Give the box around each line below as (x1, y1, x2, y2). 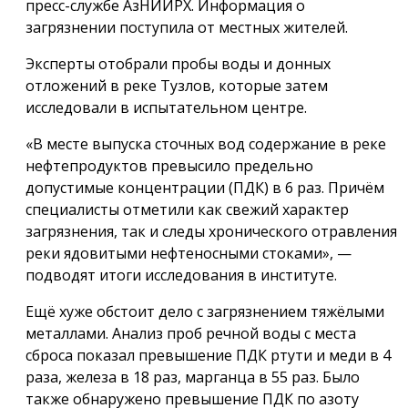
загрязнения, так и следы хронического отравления (25, 221, 397, 242)
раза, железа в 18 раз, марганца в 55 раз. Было (25, 367, 360, 388)
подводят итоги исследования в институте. (25, 265, 337, 286)
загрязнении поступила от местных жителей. (25, 17, 348, 38)
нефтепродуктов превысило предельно (25, 156, 313, 177)
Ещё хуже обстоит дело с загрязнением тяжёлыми (25, 301, 384, 322)
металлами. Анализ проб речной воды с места (25, 323, 356, 344)
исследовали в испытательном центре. (25, 97, 307, 118)
